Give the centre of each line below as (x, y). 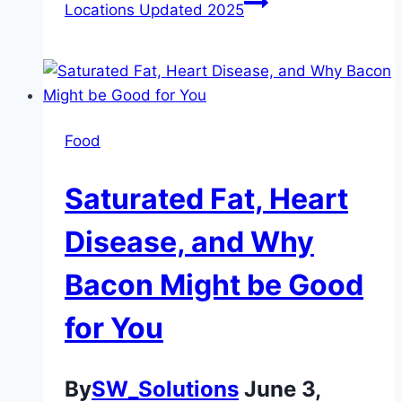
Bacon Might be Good (214, 284)
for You (114, 328)
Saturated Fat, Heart (206, 198)
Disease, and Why (189, 241)
